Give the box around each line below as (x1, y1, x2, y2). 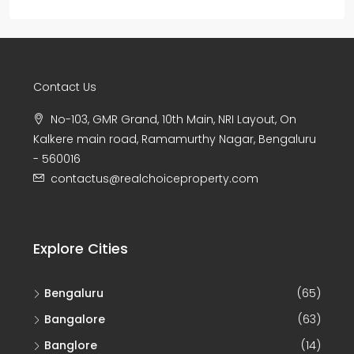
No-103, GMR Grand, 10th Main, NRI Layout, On (51, 111, 296, 128)
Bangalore (44, 311, 105, 328)
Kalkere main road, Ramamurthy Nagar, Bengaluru (33, 131, 316, 148)
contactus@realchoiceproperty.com (51, 171, 258, 187)
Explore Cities (33, 239, 128, 259)
